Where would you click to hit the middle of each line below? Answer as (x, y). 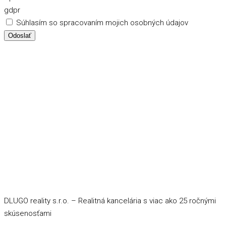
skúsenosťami (28, 214)
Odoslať (20, 36)
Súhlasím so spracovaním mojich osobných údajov (102, 23)
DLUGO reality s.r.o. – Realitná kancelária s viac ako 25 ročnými (110, 201)
